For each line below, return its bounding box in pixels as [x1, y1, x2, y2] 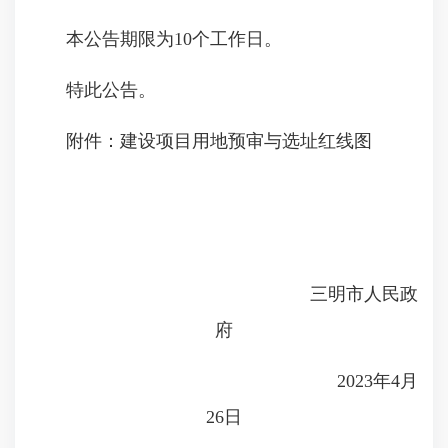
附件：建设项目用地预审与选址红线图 [30, 131, 372, 151]
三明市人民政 [30, 284, 418, 304]
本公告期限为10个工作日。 [30, 29, 282, 49]
